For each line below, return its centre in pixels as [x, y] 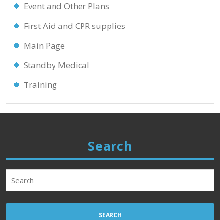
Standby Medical [56, 65]
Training [40, 85]
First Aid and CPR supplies [74, 26]
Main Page [44, 45]
